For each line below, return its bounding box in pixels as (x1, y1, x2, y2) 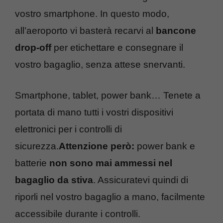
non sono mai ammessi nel (49, 158, 172, 169)
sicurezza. (15, 141, 59, 152)
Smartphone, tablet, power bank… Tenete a (15, 90, 201, 101)
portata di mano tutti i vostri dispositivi (15, 107, 173, 118)
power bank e (134, 141, 195, 152)
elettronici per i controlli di (15, 124, 122, 135)
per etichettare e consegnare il (51, 42, 183, 53)
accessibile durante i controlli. (15, 209, 140, 220)
